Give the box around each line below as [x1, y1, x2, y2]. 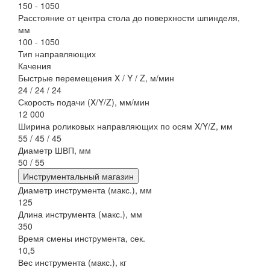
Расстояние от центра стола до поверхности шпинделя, [18, 11, 240, 24]
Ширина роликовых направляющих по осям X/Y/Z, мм [18, 120, 233, 132]
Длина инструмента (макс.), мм [18, 208, 142, 220]
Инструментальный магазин [23, 170, 134, 182]
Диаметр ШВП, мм [18, 144, 91, 156]
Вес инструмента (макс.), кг [18, 256, 127, 268]
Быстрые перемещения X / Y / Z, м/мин [18, 72, 174, 84]
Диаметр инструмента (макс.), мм [18, 184, 152, 196]
